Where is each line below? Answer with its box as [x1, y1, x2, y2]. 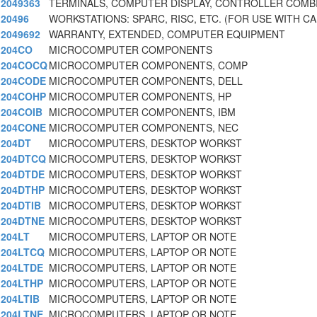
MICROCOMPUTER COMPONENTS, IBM [49, 105, 236, 120]
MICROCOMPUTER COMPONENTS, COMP [49, 58, 248, 73]
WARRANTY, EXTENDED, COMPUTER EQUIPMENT [49, 27, 285, 42]
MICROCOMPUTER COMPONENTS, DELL [49, 74, 243, 88]
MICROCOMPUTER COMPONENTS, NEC [49, 120, 238, 135]
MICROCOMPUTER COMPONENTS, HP [49, 89, 231, 104]
